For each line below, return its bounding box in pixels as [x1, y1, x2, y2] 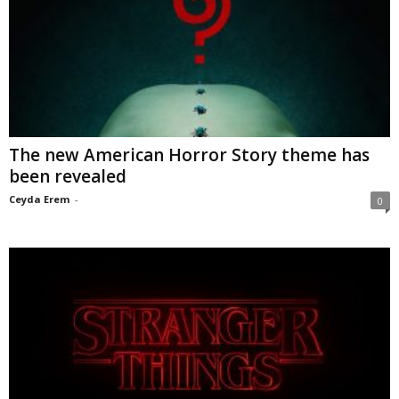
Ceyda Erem [9, 191, 69, 206]
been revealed [9, 164, 126, 188]
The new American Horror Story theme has [9, 142, 370, 167]
